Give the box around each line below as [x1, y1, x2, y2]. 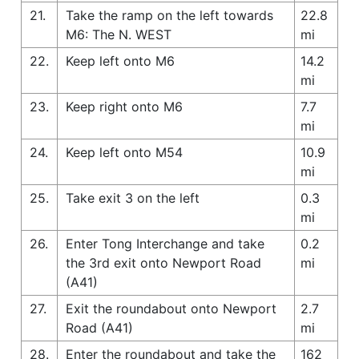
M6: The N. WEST [66, 26, 171, 42]
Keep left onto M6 [66, 52, 175, 69]
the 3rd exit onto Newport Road [66, 254, 261, 271]
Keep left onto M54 [66, 143, 183, 160]
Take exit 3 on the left [66, 189, 200, 206]
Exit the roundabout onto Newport [66, 300, 276, 317]
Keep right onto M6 [66, 98, 183, 115]
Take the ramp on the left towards [66, 6, 273, 23]
